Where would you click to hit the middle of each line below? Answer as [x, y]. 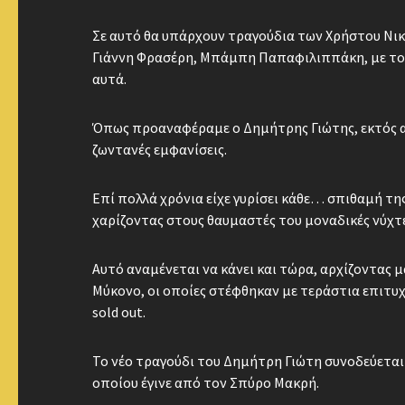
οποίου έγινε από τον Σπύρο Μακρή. [206, 382]
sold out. [119, 312]
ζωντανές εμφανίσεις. [160, 149]
